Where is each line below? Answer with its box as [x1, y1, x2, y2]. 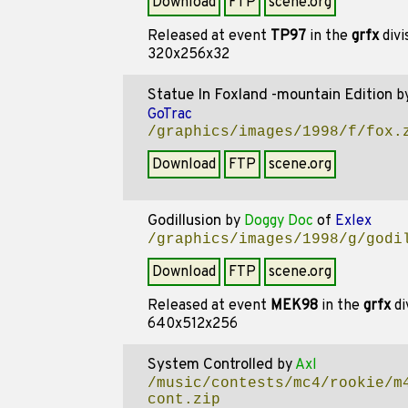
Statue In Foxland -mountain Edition [147, 86, 393, 106]
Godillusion [147, 211, 221, 231]
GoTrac [147, 106, 192, 124]
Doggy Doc [243, 212, 313, 230]
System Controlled [147, 355, 273, 375]
